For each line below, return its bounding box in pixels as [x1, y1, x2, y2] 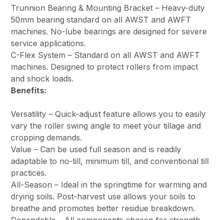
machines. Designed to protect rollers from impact [11, 62, 198, 72]
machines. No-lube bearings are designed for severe [11, 27, 207, 37]
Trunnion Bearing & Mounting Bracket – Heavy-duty [11, 3, 205, 13]
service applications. [11, 38, 86, 49]
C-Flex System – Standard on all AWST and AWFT [11, 50, 200, 60]
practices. [11, 168, 47, 178]
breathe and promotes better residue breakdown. [11, 203, 195, 214]
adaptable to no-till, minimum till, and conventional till [11, 156, 209, 166]
